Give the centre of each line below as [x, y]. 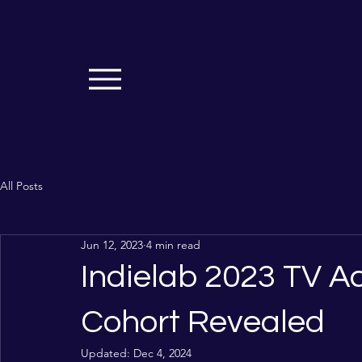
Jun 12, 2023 [112, 244]
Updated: [107, 353]
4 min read [173, 244]
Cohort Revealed [203, 322]
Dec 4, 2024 [162, 353]
